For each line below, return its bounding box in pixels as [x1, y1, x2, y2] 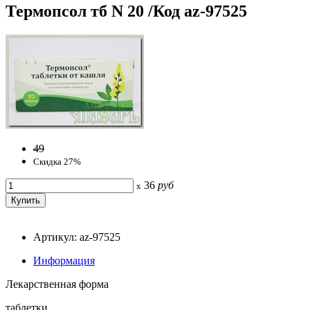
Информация [33, 254, 95, 266]
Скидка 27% [33, 156, 81, 167]
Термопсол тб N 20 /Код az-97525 [6, 1, 247, 20]
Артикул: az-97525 [33, 230, 120, 243]
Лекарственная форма [6, 277, 109, 290]
